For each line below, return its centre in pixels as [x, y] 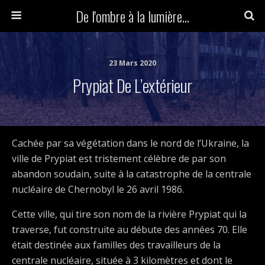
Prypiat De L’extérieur [132, 85]
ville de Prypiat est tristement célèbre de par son [119, 159]
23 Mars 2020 [132, 63]
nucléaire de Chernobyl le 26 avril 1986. [98, 189]
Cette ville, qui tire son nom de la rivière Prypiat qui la [129, 214]
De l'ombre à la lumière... [132, 16]
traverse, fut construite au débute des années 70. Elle [130, 230]
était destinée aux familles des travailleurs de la [116, 245]
